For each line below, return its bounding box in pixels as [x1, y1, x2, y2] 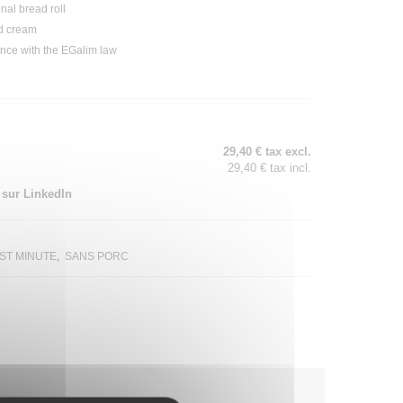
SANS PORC [65, 250, 129, 264]
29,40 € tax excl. [223, 145, 311, 159]
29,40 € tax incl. [228, 161, 311, 175]
